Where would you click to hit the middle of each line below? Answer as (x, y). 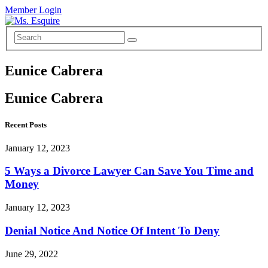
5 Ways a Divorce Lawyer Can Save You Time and (129, 171)
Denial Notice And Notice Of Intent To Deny (112, 230)
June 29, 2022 (31, 254)
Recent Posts (26, 124)
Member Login (33, 10)
